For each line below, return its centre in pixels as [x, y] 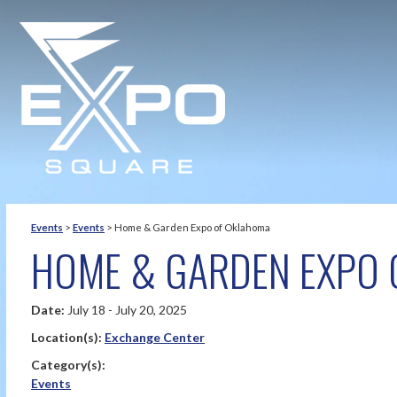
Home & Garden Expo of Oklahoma [192, 227]
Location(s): [68, 337]
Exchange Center [155, 337]
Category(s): [68, 365]
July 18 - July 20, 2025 [127, 310]
